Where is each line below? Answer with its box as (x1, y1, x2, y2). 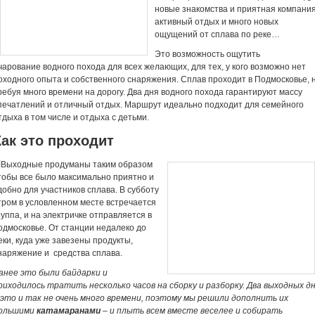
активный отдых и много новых (155, 17, 278, 27)
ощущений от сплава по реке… (155, 30, 280, 39)
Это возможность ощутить (155, 49, 260, 59)
